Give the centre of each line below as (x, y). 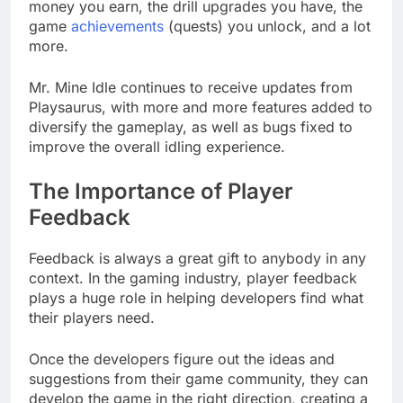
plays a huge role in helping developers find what (196, 297)
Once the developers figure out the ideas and (182, 358)
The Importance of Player (161, 191)
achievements (117, 26)
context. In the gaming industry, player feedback (193, 278)
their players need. (92, 317)
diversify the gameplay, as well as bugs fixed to (191, 127)
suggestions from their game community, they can (198, 378)
